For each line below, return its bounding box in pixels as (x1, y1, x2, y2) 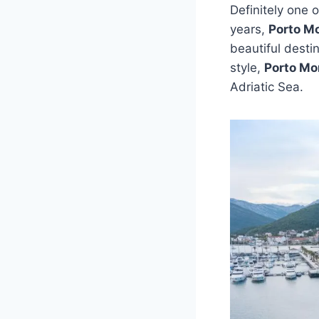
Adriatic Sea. (230, 79, 303, 94)
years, (230, 21, 268, 36)
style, (230, 60, 264, 75)
